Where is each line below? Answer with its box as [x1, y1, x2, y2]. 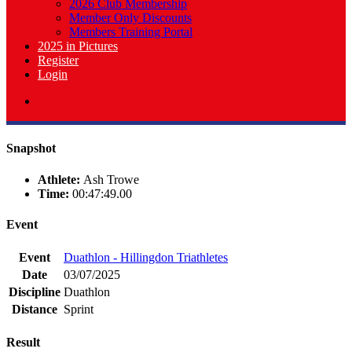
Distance [12, 302, 57, 317]
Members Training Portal [69, 25, 192, 38]
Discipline [9, 285, 60, 299]
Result [6, 335, 40, 350]
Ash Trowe [83, 172, 139, 186]
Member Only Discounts [69, 11, 192, 24]
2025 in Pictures [38, 39, 118, 53]
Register [38, 53, 79, 67]
